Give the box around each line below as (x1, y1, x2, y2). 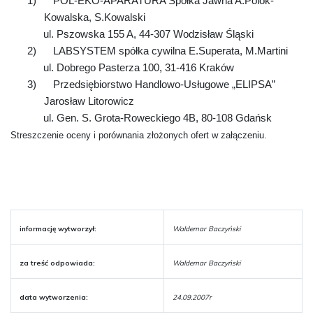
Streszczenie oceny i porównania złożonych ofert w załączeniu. (10, 130, 267, 140)
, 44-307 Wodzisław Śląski (133, 29, 254, 40)
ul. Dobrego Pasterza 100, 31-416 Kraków (43, 62, 235, 73)
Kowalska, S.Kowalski (44, 12, 145, 23)
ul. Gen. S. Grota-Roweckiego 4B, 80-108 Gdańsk (43, 112, 272, 124)
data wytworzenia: (20, 293, 88, 302)
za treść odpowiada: (20, 259, 95, 268)
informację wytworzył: (20, 224, 96, 233)
